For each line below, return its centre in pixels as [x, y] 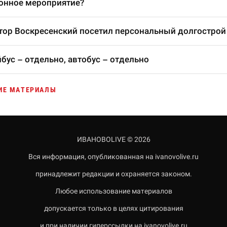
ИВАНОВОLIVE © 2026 [113, 139]
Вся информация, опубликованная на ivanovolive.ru [113, 157]
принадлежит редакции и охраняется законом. [113, 174]
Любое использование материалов [113, 191]
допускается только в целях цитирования [113, 208]
